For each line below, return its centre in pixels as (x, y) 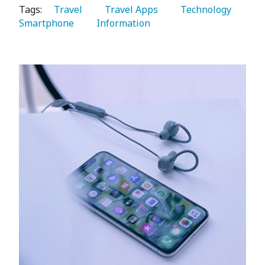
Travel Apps (129, 10)
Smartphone (48, 23)
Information (121, 23)
